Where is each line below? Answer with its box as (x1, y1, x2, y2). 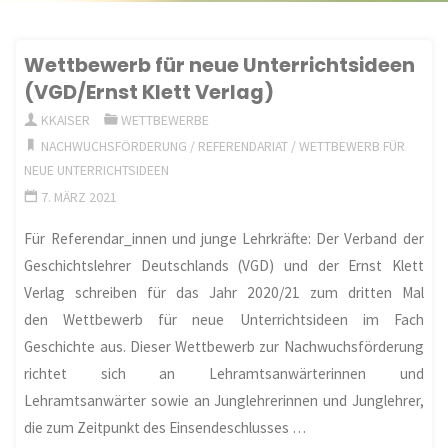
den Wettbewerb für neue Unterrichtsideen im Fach (24, 309, 424, 329)
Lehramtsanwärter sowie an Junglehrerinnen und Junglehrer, (24, 390, 424, 410)
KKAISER (41, 110, 91, 129)
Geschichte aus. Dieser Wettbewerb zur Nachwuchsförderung (24, 336, 424, 356)
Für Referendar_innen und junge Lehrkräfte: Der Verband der (24, 228, 424, 248)
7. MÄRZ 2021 (41, 187, 118, 206)
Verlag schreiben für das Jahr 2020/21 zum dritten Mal (24, 282, 424, 302)
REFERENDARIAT (198, 136, 289, 155)
